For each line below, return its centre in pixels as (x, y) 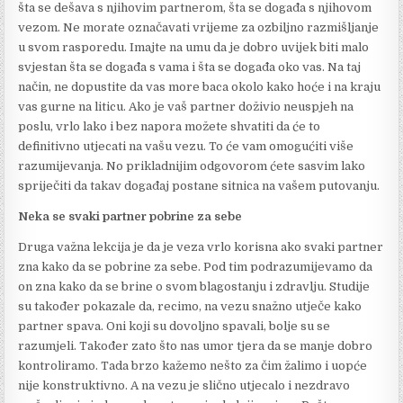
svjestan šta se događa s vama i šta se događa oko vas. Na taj (190, 67)
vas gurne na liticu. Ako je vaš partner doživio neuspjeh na (186, 106)
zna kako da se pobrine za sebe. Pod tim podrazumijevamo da (196, 266)
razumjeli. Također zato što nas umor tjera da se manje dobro (196, 345)
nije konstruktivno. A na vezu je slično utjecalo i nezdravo (184, 385)
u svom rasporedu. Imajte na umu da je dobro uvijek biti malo (194, 47)
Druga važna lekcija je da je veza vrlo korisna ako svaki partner (201, 246)
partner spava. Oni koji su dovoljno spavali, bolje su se (175, 326)
